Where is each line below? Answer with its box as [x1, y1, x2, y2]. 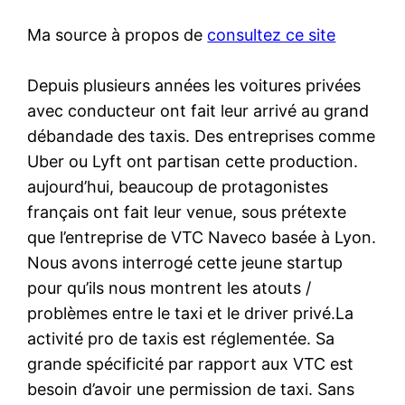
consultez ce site [207, 24, 336, 44]
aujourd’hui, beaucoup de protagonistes [27, 176, 329, 196]
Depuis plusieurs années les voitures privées [27, 75, 362, 95]
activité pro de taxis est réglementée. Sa [27, 328, 335, 348]
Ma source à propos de [27, 24, 208, 44]
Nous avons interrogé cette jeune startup [27, 252, 344, 272]
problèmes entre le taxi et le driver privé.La [27, 303, 354, 323]
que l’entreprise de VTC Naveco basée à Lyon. [27, 227, 377, 247]
